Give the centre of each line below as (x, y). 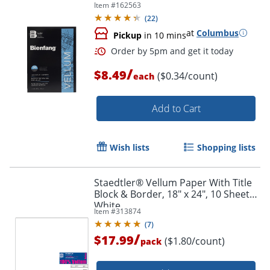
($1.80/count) (195, 241)
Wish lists (130, 147)
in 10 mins (164, 35)
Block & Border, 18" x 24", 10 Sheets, (175, 194)
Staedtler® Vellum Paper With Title (173, 182)
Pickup (127, 35)
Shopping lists (226, 147)
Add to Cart (176, 108)
